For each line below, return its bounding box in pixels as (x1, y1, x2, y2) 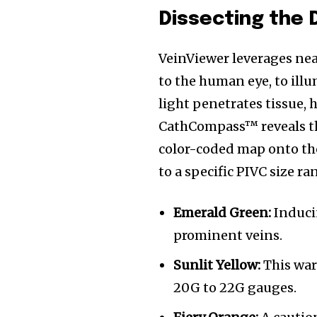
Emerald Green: (173, 204, 272, 221)
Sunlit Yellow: (173, 257, 261, 273)
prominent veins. (173, 227, 283, 243)
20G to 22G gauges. (173, 279, 297, 296)
